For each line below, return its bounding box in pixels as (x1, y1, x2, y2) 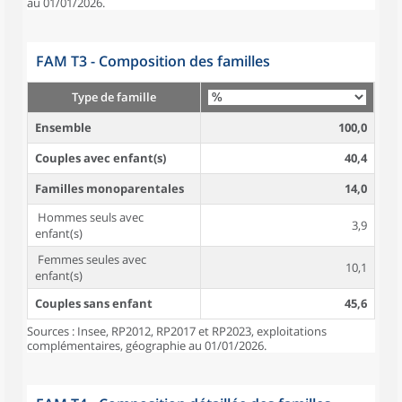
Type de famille (72, 89, 156, 105)
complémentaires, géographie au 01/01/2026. (27, 337, 267, 354)
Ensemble (35, 119, 92, 135)
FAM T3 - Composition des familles (36, 51, 270, 71)
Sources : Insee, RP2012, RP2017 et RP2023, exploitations (27, 323, 327, 339)
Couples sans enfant (35, 295, 153, 311)
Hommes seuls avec (35, 209, 144, 225)
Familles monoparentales (35, 180, 184, 197)
